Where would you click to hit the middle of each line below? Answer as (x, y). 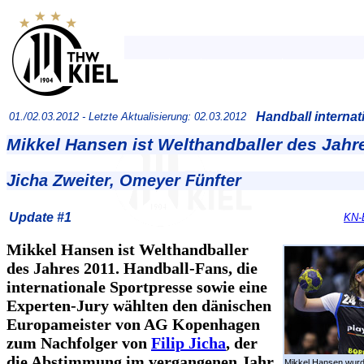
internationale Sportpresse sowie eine (137, 286)
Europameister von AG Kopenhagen (133, 324)
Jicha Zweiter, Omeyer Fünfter (124, 181)
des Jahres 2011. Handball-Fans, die (132, 268)
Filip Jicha (188, 342)
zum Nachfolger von (79, 342)
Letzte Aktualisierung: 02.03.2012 (167, 117)
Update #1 (40, 217)
